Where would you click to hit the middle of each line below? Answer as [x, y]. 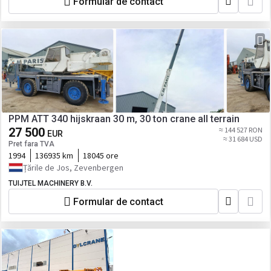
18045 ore [101, 155]
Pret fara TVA [31, 144]
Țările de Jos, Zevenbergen [73, 168]
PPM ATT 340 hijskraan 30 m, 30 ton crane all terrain [124, 119]
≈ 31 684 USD [243, 139]
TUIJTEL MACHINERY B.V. [51, 183]
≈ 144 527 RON [241, 130]
